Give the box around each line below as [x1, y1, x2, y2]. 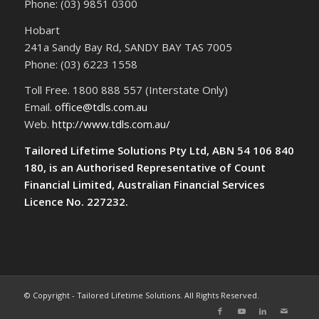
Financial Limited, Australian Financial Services [23, 177, 265, 192]
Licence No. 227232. [23, 194, 128, 209]
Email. [23, 100, 55, 115]
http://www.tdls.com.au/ [51, 117, 170, 132]
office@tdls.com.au [54, 100, 147, 115]
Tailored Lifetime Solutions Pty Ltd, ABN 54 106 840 [23, 143, 294, 158]
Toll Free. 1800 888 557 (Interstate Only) [23, 83, 228, 98]
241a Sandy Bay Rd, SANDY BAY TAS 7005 [23, 39, 232, 54]
